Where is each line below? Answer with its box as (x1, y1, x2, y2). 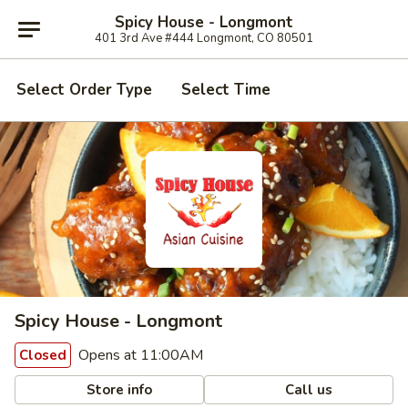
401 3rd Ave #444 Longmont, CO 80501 (95, 29, 313, 46)
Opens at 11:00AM (75, 345, 203, 365)
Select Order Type (16, 79, 152, 100)
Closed (19, 346, 66, 364)
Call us (281, 380, 333, 399)
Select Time (181, 79, 270, 100)
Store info (83, 380, 153, 399)
